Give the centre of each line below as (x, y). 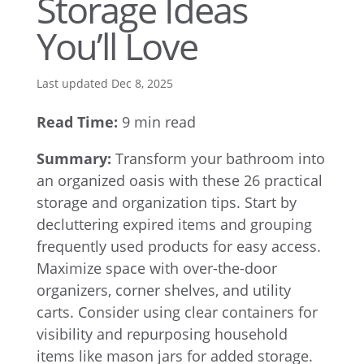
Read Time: (77, 122)
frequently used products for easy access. (178, 246)
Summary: (74, 158)
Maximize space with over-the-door (156, 268)
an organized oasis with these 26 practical (179, 180)
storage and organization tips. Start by (166, 202)
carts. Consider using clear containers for (177, 312)
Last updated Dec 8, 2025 (104, 83)
